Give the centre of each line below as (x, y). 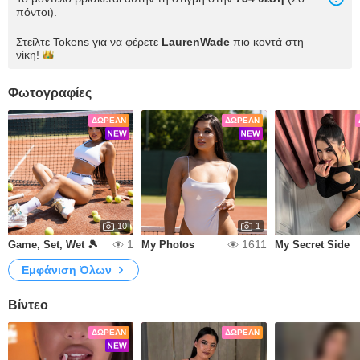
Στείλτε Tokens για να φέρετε (89, 42)
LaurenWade (196, 42)
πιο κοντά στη (267, 42)
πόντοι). (37, 12)
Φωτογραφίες (50, 93)
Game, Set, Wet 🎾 (53, 245)
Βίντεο (28, 305)
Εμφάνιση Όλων (67, 270)
